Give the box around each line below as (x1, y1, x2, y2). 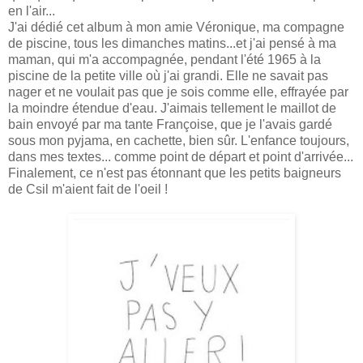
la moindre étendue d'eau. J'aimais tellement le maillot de (8, 101, 336, 116)
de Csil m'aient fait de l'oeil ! (8, 182, 171, 197)
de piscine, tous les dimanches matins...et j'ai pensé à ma (8, 36, 336, 51)
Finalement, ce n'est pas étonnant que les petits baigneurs (8, 166, 341, 181)
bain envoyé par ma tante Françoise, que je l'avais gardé (8, 117, 332, 132)
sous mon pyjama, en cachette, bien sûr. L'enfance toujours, (8, 134, 349, 148)
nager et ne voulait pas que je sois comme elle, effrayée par (8, 85, 348, 100)
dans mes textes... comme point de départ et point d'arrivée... (8, 150, 353, 164)
